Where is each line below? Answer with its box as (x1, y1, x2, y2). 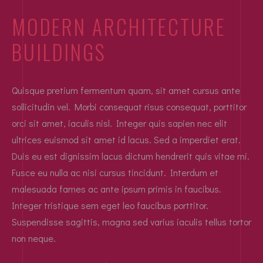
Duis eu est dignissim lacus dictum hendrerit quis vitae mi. (12, 149, 249, 162)
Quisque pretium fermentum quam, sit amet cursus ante (12, 83, 240, 96)
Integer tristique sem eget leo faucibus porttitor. (12, 198, 208, 211)
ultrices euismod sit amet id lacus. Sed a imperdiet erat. (12, 133, 241, 146)
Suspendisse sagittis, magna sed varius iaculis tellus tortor (12, 215, 251, 228)
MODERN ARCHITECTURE (12, 11, 226, 42)
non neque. (12, 231, 56, 244)
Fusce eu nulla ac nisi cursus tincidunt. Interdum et (12, 166, 218, 178)
